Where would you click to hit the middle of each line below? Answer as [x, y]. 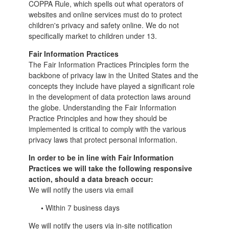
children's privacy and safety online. [87, 25]
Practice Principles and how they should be [98, 118]
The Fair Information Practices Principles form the [109, 64]
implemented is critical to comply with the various [107, 129]
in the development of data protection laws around [109, 96]
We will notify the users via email [81, 189]
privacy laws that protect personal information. [103, 139]
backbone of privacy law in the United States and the [113, 75]
